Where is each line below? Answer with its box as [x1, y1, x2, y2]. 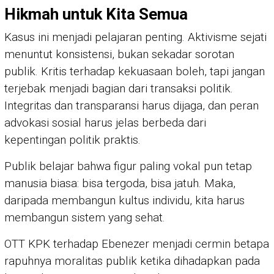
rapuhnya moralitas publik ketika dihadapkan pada [4, 254, 260, 268]
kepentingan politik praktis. [4, 133, 141, 147]
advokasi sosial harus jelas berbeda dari [4, 116, 206, 130]
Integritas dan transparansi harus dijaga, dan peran [4, 98, 259, 113]
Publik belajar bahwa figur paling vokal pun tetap [4, 159, 252, 174]
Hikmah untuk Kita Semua [4, 5, 188, 24]
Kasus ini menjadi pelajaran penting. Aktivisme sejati [4, 30, 267, 45]
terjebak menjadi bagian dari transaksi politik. [4, 81, 233, 96]
